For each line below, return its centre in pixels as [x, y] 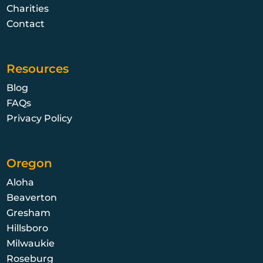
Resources [38, 69]
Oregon [30, 163]
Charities [28, 9]
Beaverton [32, 198]
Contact [26, 24]
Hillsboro [28, 228]
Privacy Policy [40, 119]
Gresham [29, 213]
